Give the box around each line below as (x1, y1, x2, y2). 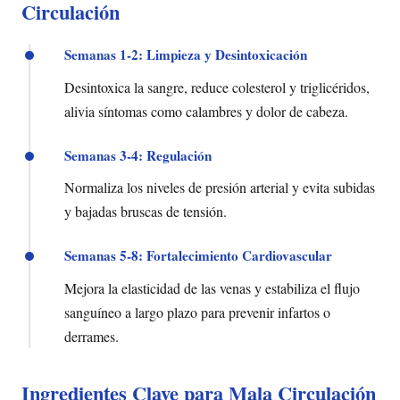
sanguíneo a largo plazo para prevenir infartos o (64, 302, 330, 321)
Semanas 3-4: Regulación (64, 145, 212, 165)
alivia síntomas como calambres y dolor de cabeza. (64, 101, 348, 121)
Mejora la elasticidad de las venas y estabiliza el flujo (64, 278, 360, 297)
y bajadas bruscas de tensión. (64, 202, 227, 221)
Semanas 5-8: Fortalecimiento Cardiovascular (64, 246, 332, 266)
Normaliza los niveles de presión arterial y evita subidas (64, 178, 375, 197)
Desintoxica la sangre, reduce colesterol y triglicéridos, (64, 77, 370, 96)
